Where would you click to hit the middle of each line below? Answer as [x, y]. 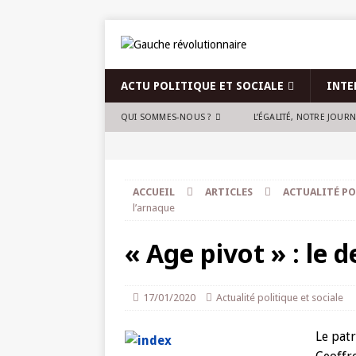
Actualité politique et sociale [280, 298]
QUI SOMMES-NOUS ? [166, 117]
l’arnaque [154, 208]
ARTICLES [229, 192]
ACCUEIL [154, 192]
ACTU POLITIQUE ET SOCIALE [202, 86]
